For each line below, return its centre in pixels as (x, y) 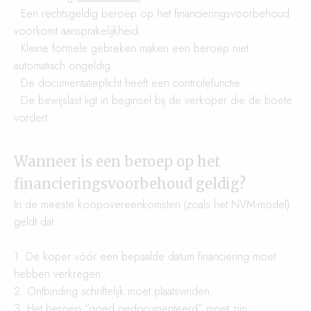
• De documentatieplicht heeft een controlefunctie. (128, 83)
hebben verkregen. (59, 274)
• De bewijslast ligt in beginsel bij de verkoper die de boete (153, 100)
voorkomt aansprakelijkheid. (78, 31)
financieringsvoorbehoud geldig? (130, 184)
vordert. (32, 118)
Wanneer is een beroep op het (117, 161)
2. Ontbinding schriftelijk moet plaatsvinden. (114, 291)
